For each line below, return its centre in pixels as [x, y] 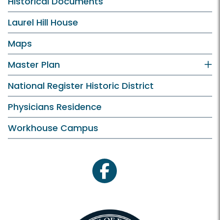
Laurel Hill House [43, 23]
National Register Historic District [81, 86]
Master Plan [34, 65]
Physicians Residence [55, 107]
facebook [123, 176]
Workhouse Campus [53, 128]
